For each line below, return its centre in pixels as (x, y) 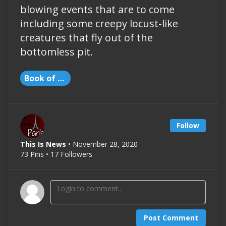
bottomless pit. (56, 52)
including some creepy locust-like (99, 24)
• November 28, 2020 (103, 144)
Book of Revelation (61, 78)
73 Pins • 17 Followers (56, 154)
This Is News (43, 144)
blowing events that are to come (97, 10)
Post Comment (171, 218)
